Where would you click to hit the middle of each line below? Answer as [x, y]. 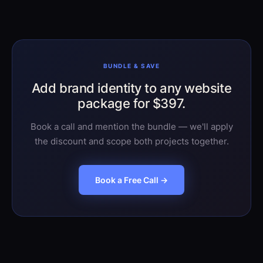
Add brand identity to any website [131, 88]
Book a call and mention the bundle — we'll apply [131, 127]
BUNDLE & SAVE [131, 66]
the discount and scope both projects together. [131, 141]
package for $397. [131, 103]
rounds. [40, 13]
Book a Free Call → [131, 180]
